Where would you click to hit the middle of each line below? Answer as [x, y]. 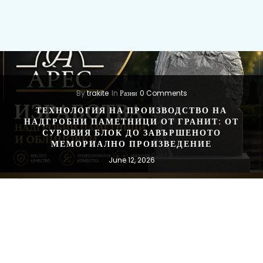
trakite [97, 93]
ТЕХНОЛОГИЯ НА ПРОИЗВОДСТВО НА [131, 110]
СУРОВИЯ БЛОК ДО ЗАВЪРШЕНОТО [131, 132]
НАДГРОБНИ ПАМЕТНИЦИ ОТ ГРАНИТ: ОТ [131, 121]
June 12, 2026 [131, 160]
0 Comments [163, 93]
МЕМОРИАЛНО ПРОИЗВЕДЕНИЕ [131, 144]
